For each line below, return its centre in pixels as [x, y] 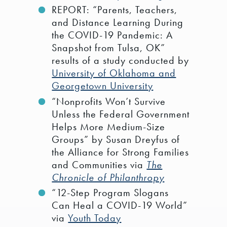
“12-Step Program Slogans [110, 193]
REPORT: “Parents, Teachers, [115, 10]
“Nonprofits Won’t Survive [109, 101]
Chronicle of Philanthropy [108, 177]
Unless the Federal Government [121, 114]
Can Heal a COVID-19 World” [120, 205]
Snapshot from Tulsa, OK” [109, 48]
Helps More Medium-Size [109, 126]
